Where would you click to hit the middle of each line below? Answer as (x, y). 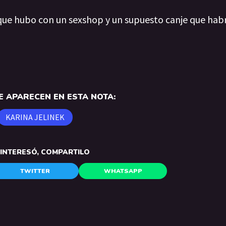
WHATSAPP (123, 171)
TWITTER (35, 171)
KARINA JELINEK (35, 117)
